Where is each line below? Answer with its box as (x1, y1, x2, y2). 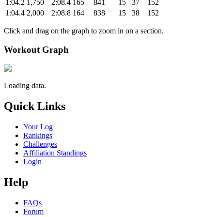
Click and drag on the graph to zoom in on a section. (4, 26, 164, 35)
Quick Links (4, 100, 65, 113)
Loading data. (4, 81, 46, 90)
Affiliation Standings (23, 149, 87, 157)
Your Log (23, 123, 53, 131)
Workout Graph (4, 44, 69, 55)
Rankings (23, 131, 52, 140)
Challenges (23, 140, 57, 149)
